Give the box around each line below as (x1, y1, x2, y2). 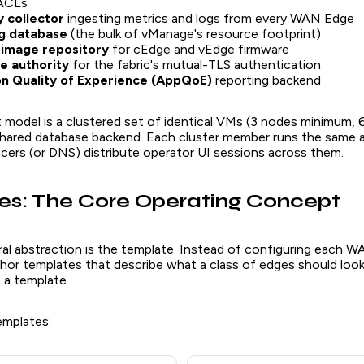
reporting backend (212, 71, 321, 88)
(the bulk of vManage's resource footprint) (67, 25, 321, 41)
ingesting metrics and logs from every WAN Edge (64, 10, 354, 26)
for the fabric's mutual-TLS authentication (69, 56, 321, 72)
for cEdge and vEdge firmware (109, 41, 289, 57)
